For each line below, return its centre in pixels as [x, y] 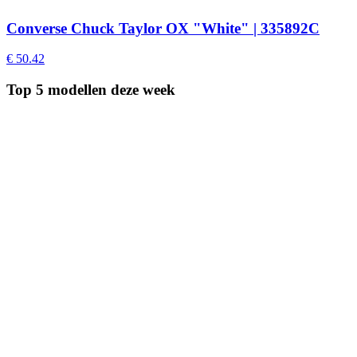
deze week [141, 90]
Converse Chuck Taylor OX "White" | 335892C [163, 28]
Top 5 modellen [57, 90]
